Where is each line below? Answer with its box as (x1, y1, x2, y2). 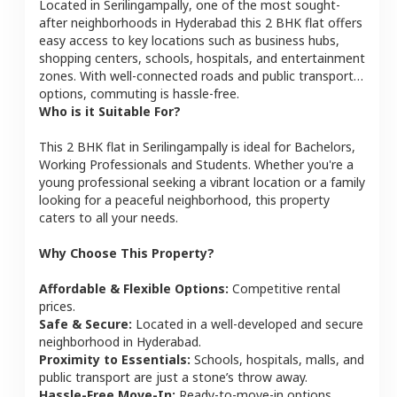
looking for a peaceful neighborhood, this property (39, 191, 330, 208)
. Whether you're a (248, 155, 354, 173)
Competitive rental (229, 279, 340, 297)
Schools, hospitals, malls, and (191, 350, 364, 368)
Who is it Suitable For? (39, 102, 181, 120)
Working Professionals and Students (39, 155, 248, 173)
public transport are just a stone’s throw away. (39, 368, 307, 385)
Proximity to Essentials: (39, 350, 191, 368)
